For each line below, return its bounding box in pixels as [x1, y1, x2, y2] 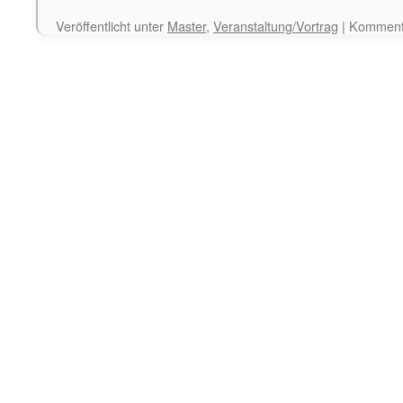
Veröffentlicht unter [56, 16, 164, 35]
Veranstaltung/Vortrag [213, 16, 338, 35]
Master [167, 16, 206, 35]
